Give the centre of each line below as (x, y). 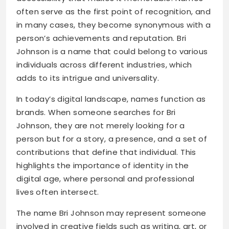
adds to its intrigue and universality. (88, 78)
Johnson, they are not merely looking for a (101, 126)
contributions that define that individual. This (106, 152)
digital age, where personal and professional (106, 179)
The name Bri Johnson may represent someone (111, 213)
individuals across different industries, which (104, 65)
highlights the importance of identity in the (103, 166)
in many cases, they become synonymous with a (114, 25)
